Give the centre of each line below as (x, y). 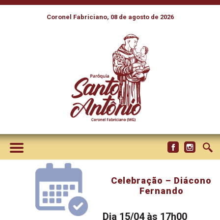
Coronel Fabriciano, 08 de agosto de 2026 (110, 17)
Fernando (161, 191)
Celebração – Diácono (162, 180)
